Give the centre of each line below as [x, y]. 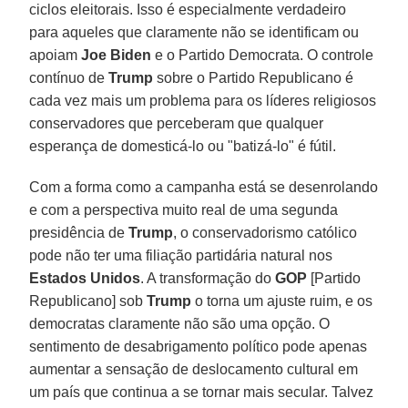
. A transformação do [208, 278]
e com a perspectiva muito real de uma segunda [184, 209]
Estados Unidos [85, 278]
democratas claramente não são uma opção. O [180, 323]
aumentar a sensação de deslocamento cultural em [194, 369]
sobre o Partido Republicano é [254, 77]
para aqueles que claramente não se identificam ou [194, 32]
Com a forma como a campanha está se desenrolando [204, 187]
